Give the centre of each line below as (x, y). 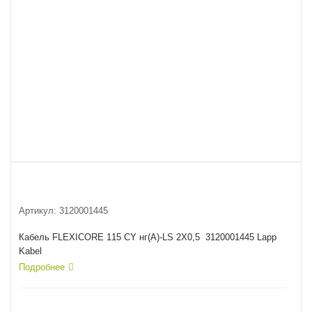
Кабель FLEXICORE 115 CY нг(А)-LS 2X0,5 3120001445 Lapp (148, 237)
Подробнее (42, 267)
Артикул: (38, 211)
